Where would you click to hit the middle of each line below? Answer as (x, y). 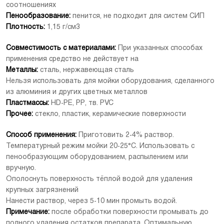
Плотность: (25, 27)
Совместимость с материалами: (61, 48)
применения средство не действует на (72, 59)
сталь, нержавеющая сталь (87, 70)
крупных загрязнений (42, 190)
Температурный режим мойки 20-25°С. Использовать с (100, 146)
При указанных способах (160, 48)
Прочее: (19, 114)
